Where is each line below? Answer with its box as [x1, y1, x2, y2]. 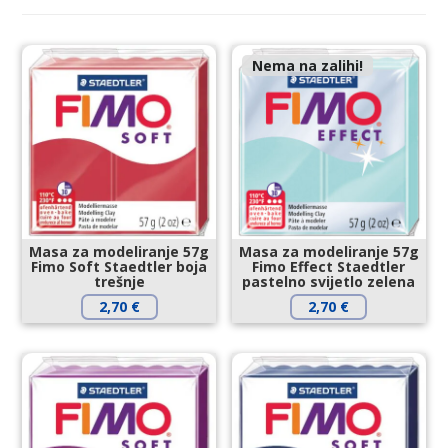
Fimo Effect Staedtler [252, 256, 406, 276]
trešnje [93, 271, 145, 291]
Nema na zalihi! [252, 56, 364, 76]
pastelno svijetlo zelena [242, 271, 416, 291]
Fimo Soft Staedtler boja [31, 256, 208, 276]
